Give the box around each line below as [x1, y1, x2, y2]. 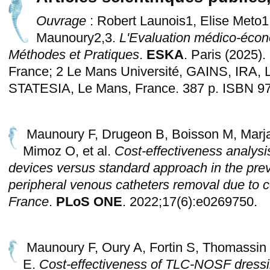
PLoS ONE [55, 194, 122, 209]
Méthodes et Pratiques [8, 47, 139, 62]
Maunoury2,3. [36, 30, 119, 45]
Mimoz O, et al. [22, 143, 115, 159]
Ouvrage [36, 13, 86, 28]
